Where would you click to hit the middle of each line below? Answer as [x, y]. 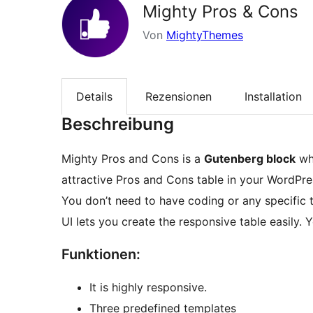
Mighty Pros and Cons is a [133, 159]
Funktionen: [101, 255]
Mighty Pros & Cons [220, 12]
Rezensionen [179, 97]
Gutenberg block [250, 159]
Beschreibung [118, 124]
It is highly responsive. [148, 287]
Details [94, 97]
